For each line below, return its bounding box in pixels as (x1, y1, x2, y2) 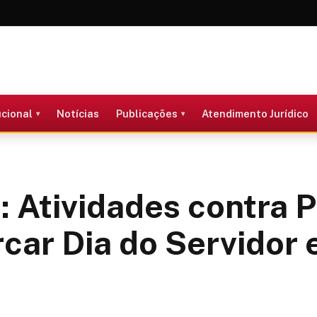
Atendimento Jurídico (201, 107, 309, 120)
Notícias (56, 107, 99, 120)
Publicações (115, 107, 178, 120)
